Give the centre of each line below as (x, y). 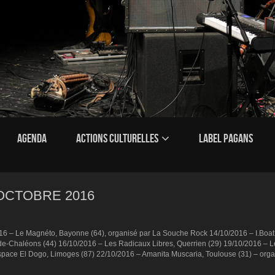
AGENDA (32, 138)
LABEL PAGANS (226, 138)
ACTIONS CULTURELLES (117, 138)
